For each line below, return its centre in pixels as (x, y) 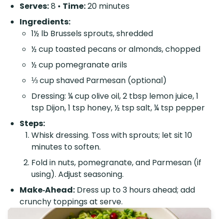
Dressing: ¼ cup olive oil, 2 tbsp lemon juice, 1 (115, 96)
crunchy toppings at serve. (71, 202)
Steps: (32, 124)
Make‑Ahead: (47, 190)
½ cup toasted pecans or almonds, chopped (116, 49)
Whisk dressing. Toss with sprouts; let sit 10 (112, 135)
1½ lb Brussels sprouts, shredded (92, 34)
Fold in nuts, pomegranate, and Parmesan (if (116, 163)
